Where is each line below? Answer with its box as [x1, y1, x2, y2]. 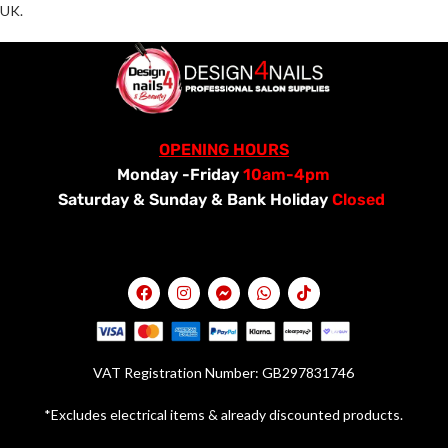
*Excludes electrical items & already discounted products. [44, 405, 404, 423]
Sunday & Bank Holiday [149, 189, 329, 209]
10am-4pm [243, 164, 331, 184]
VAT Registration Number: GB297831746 [93, 363, 355, 381]
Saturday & [58, 189, 146, 209]
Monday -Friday [117, 164, 244, 184]
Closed [328, 189, 386, 209]
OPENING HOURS [158, 139, 289, 159]
